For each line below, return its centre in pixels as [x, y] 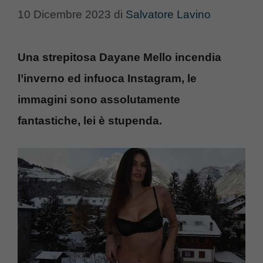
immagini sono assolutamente [99, 99]
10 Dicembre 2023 [64, 14]
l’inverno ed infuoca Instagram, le [107, 78]
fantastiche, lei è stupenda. [90, 120]
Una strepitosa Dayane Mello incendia [119, 57]
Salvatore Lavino [168, 14]
